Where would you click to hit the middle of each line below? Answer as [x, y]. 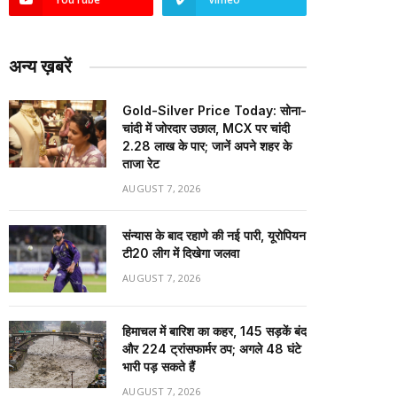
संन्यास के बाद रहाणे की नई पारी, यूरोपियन [214, 235]
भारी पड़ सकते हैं [159, 366]
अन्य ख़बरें [40, 66]
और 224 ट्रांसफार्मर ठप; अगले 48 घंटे [212, 349]
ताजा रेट [141, 163]
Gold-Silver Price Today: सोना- [214, 110]
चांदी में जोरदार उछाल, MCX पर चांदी [206, 128]
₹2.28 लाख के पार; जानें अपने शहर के [207, 146]
